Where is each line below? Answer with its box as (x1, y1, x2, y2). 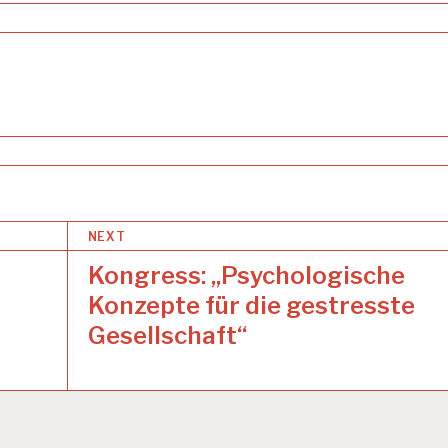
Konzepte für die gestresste (87, 290, 415, 320)
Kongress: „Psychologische (87, 260, 405, 290)
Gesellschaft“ (87, 320, 247, 350)
